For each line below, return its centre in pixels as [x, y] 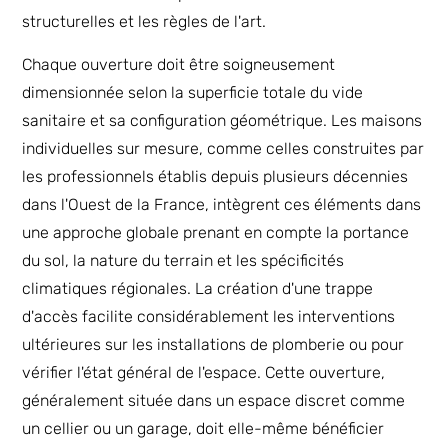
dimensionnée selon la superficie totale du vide [193, 92]
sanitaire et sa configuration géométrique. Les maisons [222, 120]
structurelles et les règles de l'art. [144, 22]
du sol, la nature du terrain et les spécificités [183, 260]
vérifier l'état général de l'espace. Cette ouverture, [204, 372]
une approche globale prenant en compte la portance [216, 232]
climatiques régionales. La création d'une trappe [198, 288]
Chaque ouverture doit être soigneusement [179, 64]
